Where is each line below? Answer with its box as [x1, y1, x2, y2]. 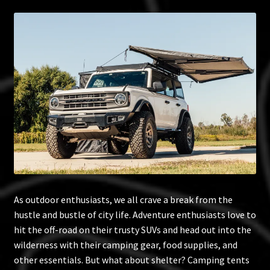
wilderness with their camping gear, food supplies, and [13, 238, 237, 251]
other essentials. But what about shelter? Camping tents [13, 253, 250, 266]
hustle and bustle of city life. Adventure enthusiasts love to [13, 208, 256, 221]
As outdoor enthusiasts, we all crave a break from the [13, 193, 233, 206]
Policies [13, 38, 46, 51]
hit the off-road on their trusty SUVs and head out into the [13, 223, 251, 236]
